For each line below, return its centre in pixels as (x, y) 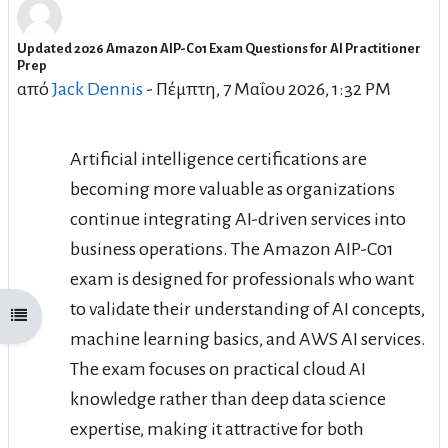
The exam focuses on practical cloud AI (218, 368)
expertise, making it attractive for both (217, 428)
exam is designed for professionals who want (242, 278)
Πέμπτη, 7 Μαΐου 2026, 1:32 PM (273, 88)
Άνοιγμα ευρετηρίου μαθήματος (100, 316)
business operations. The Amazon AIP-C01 (232, 248)
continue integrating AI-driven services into (238, 218)
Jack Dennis (97, 88)
